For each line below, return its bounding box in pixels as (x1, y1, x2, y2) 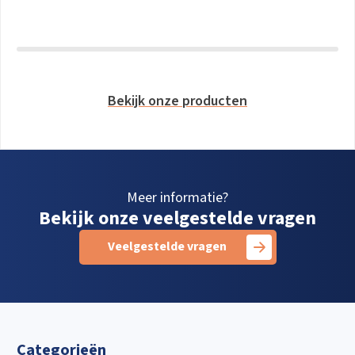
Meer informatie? (127, 189, 228, 208)
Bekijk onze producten (108, 92, 247, 111)
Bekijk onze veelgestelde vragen (39, 206, 316, 231)
